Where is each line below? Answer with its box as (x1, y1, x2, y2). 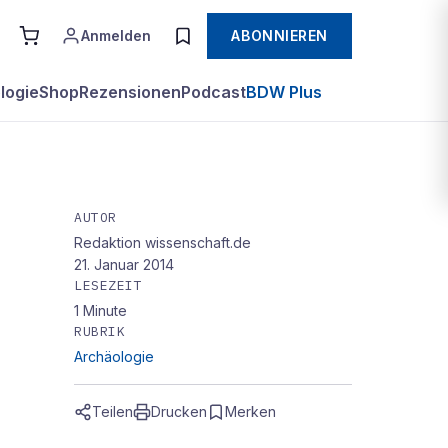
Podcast (181, 82, 246, 102)
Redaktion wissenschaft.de (74, 234, 251, 251)
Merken (225, 403, 276, 420)
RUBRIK (74, 323, 126, 340)
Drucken (151, 403, 207, 420)
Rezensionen (79, 82, 181, 102)
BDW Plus (246, 82, 322, 102)
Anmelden (81, 27, 152, 44)
